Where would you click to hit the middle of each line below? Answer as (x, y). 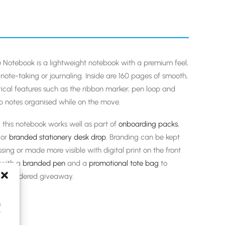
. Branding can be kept (143, 137)
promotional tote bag (124, 163)
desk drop (90, 137)
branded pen (44, 163)
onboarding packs (148, 124)
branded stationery (40, 137)
